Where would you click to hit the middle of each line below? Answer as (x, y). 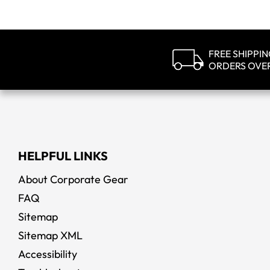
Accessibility (48, 254)
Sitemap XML (50, 235)
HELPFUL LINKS (63, 156)
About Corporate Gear (73, 179)
